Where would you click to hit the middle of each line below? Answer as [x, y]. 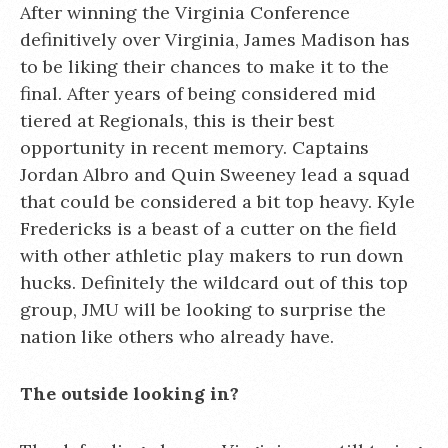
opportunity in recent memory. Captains [194, 147]
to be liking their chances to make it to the [204, 66]
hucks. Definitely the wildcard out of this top [214, 282]
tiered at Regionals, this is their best [177, 120]
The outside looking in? [129, 393]
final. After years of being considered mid [198, 93]
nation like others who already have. [177, 336]
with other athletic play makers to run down [211, 255]
